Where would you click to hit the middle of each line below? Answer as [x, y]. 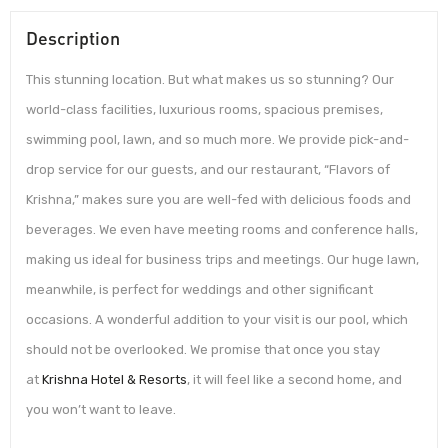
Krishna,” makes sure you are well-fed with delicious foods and [218, 200]
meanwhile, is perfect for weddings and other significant [199, 290]
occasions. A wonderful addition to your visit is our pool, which [217, 320]
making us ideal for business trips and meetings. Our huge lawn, [222, 260]
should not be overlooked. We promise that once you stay [203, 350]
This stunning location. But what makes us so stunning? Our [210, 80]
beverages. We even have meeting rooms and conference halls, [222, 230]
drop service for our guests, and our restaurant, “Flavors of [208, 170]
